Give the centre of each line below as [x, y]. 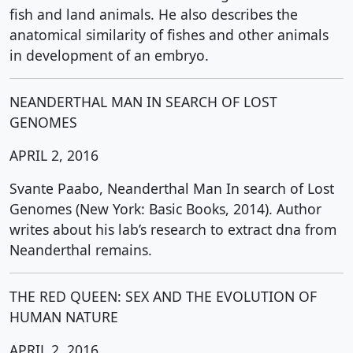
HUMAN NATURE [64, 317]
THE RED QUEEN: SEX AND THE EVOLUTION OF [163, 296]
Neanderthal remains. [81, 250]
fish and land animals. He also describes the [154, 14]
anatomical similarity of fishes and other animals [169, 35]
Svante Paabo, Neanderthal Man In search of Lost [172, 188]
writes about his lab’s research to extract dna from [173, 229]
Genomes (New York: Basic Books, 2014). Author [165, 209]
